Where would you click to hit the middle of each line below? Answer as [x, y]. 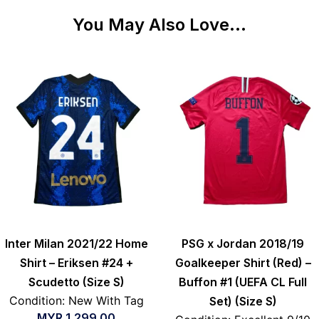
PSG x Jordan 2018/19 [243, 243]
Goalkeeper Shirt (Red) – [243, 262]
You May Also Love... [159, 24]
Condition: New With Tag [76, 300]
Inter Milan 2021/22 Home [76, 243]
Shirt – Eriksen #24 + [76, 262]
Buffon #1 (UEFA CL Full [243, 282]
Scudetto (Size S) [76, 282]
